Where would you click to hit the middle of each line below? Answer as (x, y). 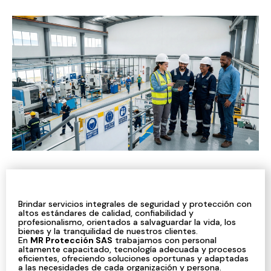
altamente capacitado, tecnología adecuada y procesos (132, 249)
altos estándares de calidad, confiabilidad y (106, 213)
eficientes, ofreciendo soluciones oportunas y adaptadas (133, 258)
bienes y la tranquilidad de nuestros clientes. (108, 231)
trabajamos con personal (165, 240)
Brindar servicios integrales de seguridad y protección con (135, 204)
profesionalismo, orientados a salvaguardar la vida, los (127, 222)
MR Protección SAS (71, 240)
